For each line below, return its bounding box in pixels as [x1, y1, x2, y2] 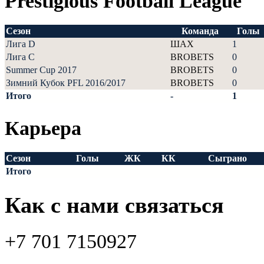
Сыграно [208, 153, 247, 164]
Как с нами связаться [5, 193, 224, 218]
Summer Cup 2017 [6, 64, 77, 75]
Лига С [6, 51, 35, 62]
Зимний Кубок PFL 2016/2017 [6, 77, 126, 88]
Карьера [5, 116, 81, 139]
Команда [181, 25, 219, 36]
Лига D [6, 38, 35, 49]
